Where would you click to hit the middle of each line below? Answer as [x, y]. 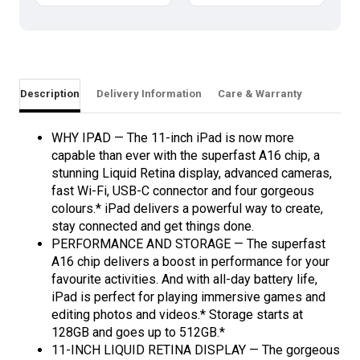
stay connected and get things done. [153, 227]
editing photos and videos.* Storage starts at [177, 315]
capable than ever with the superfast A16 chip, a [186, 156]
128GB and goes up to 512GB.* [138, 333]
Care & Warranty [260, 94]
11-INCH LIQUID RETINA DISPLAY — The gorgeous [196, 350]
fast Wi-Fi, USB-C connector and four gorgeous [183, 191]
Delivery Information [149, 94]
